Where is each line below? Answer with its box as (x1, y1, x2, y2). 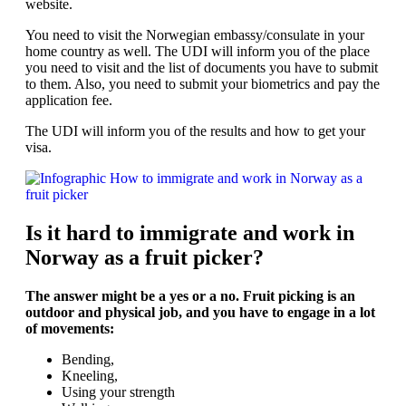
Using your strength (62, 384, 175, 401)
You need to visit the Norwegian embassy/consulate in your (25, 27, 364, 43)
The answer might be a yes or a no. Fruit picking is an (25, 288, 355, 304)
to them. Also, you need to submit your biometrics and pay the (25, 76, 380, 92)
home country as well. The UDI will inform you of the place (25, 43, 370, 60)
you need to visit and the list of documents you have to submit (25, 60, 378, 76)
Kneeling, (62, 368, 118, 384)
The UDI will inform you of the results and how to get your (25, 123, 365, 140)
